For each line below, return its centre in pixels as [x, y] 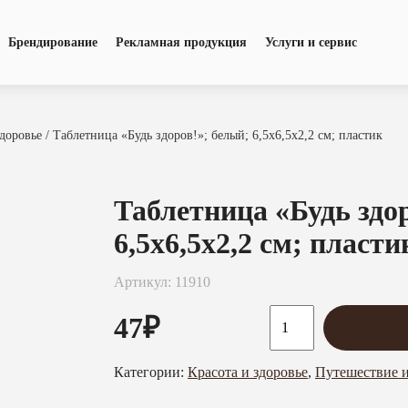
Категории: [151, 372]
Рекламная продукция [181, 42]
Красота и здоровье [248, 372]
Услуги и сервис [311, 42]
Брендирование [52, 42]
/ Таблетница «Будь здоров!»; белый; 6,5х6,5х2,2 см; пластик [212, 135]
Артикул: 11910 [162, 282]
